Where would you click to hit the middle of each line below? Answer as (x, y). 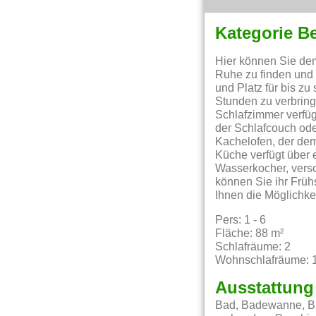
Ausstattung (265, 288)
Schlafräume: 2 (253, 247)
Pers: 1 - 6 (241, 220)
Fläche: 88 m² (250, 233)
